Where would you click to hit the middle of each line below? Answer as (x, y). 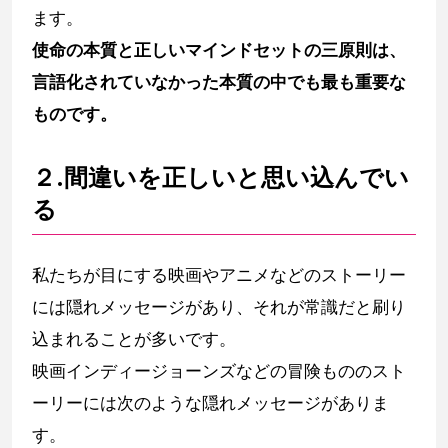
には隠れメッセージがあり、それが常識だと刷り (219, 307)
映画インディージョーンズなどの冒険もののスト (219, 371)
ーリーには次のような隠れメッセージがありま (210, 403)
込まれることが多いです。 (134, 339)
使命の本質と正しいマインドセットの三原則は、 (219, 50)
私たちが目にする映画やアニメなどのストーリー (219, 275)
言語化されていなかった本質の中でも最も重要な (219, 82)
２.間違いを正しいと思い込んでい (220, 178)
